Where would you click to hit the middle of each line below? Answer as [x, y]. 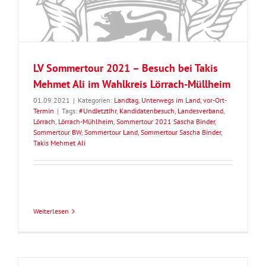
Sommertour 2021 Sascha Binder [166, 122]
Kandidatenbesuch [147, 111]
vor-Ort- [215, 100]
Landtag [126, 100]
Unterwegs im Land [171, 100]
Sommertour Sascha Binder [181, 132]
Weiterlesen [51, 211]
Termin [44, 111]
